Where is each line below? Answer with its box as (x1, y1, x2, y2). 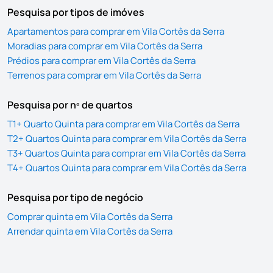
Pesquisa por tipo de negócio (7, 191, 143, 204)
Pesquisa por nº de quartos (7, 98, 133, 112)
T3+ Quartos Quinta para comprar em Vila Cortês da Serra (7, 147, 246, 160)
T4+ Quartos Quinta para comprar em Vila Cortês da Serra (7, 161, 246, 174)
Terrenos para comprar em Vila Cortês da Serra (7, 69, 201, 82)
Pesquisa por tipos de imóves (7, 5, 144, 19)
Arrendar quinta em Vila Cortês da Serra (7, 225, 172, 238)
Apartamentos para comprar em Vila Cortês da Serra (7, 25, 224, 38)
